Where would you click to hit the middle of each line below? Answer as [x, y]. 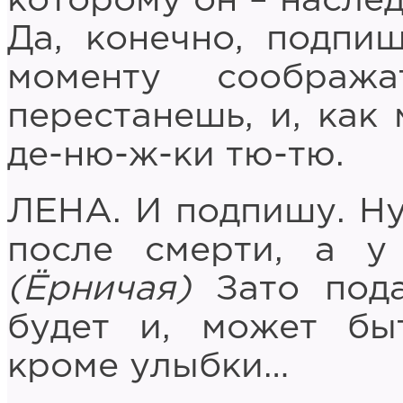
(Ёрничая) [99, 290]
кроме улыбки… [148, 367]
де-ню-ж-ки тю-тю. [176, 156]
